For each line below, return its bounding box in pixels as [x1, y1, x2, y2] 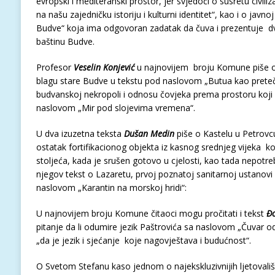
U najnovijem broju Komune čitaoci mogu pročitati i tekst [36, 207, 266, 219]
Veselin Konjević [73, 61, 134, 73]
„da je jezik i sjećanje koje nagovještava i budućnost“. [36, 234, 251, 246]
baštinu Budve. [36, 36, 95, 47]
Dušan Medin [123, 128, 174, 139]
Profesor [36, 61, 71, 73]
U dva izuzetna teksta [36, 128, 124, 139]
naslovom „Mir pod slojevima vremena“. [36, 102, 195, 114]
